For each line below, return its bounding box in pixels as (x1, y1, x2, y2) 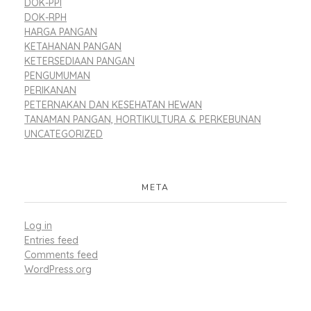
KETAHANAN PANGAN (24, 40, 121, 53)
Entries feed (24, 233, 78, 246)
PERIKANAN (24, 83, 76, 96)
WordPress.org (24, 262, 92, 276)
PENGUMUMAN (24, 69, 90, 82)
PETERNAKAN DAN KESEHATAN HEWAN (24, 98, 202, 111)
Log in (24, 219, 52, 232)
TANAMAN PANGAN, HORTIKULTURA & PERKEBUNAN (24, 112, 261, 126)
